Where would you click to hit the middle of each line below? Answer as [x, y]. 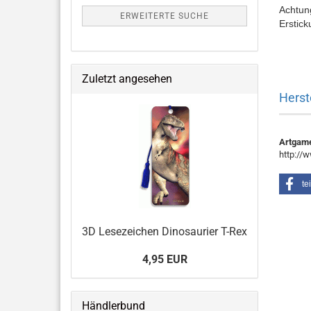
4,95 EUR [165, 259]
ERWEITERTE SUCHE [165, 16]
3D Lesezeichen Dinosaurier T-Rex [165, 232]
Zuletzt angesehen [127, 79]
